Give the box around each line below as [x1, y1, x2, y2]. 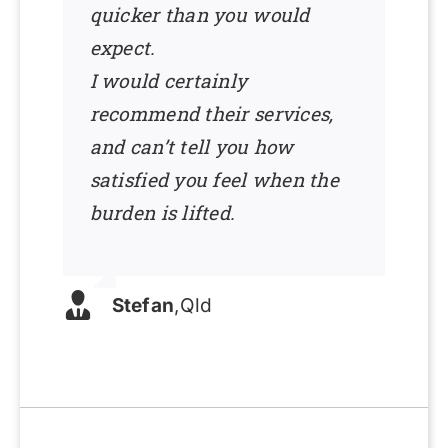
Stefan [111, 294, 175, 318]
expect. [89, 34, 156, 60]
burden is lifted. [89, 199, 236, 225]
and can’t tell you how [89, 133, 294, 159]
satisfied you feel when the [89, 166, 339, 192]
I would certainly [89, 67, 248, 93]
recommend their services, [89, 100, 334, 126]
